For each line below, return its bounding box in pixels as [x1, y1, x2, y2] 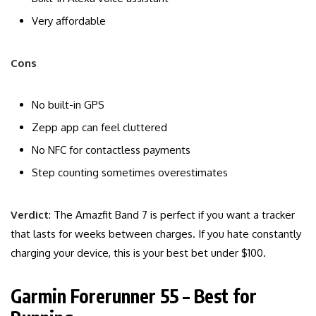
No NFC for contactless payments [32, 143, 190, 157]
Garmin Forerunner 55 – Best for [11, 284, 257, 308]
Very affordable [32, 14, 106, 28]
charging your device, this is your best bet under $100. [11, 246, 266, 260]
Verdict [11, 208, 49, 222]
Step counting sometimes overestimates [32, 166, 228, 180]
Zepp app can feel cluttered [32, 121, 167, 135]
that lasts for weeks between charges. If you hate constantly [11, 227, 301, 241]
